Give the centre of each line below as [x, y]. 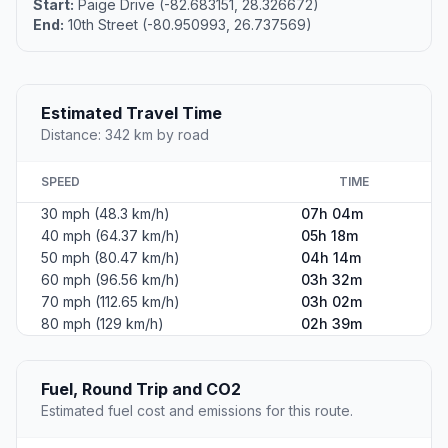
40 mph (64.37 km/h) [110, 236]
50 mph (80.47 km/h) [110, 258]
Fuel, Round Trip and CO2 [141, 389]
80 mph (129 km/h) [102, 324]
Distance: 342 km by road [125, 135]
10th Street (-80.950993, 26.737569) [188, 25]
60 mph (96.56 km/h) [110, 280]
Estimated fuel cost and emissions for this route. [197, 411]
